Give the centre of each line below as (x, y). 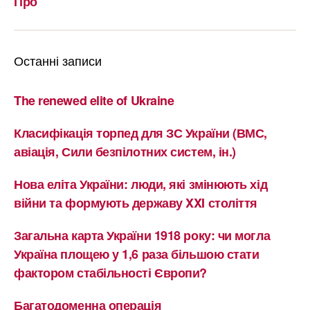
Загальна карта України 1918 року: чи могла (142, 235)
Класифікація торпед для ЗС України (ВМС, (140, 133)
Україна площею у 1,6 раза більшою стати (137, 254)
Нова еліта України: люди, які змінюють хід (141, 184)
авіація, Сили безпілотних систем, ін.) (125, 152)
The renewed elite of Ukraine (94, 100)
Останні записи (58, 60)
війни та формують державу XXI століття (136, 203)
